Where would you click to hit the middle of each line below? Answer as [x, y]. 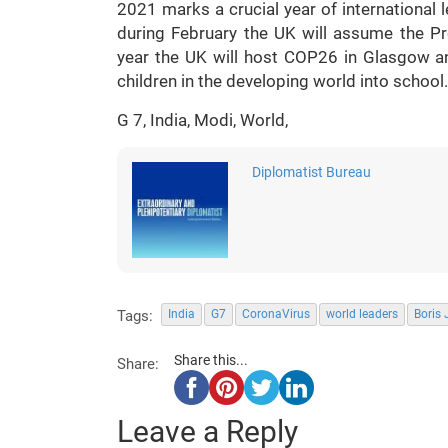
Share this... [211, 360]
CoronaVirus [276, 314]
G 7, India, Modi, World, [202, 120]
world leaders [362, 314]
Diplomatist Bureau [311, 172]
